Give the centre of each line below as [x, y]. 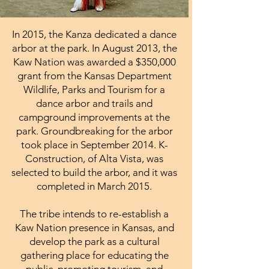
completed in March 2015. [94, 186]
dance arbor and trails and [94, 103]
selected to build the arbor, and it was [94, 172]
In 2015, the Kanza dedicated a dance [94, 34]
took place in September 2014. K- [94, 144]
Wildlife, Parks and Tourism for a [94, 89]
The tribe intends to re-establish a [94, 213]
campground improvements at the [94, 117]
